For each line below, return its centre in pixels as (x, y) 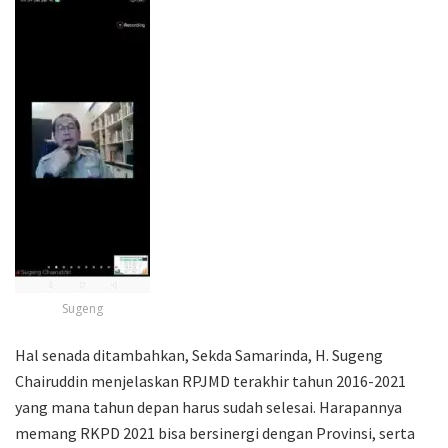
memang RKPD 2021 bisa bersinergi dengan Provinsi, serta (215, 432)
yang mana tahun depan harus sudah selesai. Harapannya (208, 406)
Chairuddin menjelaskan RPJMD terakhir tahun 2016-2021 (210, 380)
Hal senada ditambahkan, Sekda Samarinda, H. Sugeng (199, 354)
